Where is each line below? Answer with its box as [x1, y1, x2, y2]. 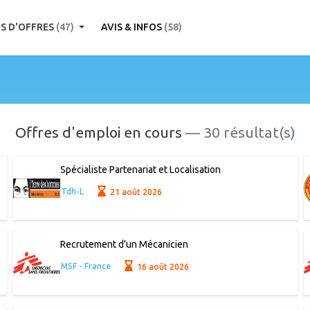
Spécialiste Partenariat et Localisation [60, 164, 221, 176]
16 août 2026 [135, 262, 190, 271]
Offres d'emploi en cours [15, 123, 185, 140]
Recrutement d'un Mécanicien [60, 239, 188, 250]
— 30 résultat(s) [185, 123, 295, 140]
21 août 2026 [108, 187, 163, 197]
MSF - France [60, 262, 111, 271]
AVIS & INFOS [101, 21, 165, 33]
